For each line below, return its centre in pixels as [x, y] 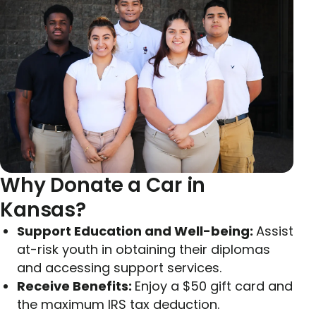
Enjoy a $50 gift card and [214, 286]
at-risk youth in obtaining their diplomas [144, 250]
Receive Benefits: [76, 286]
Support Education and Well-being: [136, 231]
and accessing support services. [119, 268]
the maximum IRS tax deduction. [118, 305]
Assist [275, 231]
